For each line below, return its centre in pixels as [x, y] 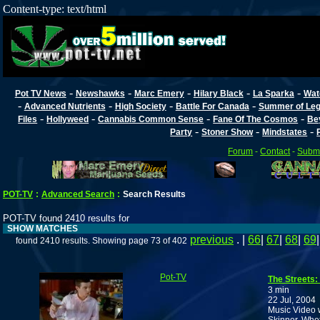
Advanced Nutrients [65, 106]
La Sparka [273, 93]
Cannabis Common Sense [151, 119]
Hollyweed [68, 119]
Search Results [154, 195]
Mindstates [285, 132]
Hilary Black [218, 93]
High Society [140, 106]
